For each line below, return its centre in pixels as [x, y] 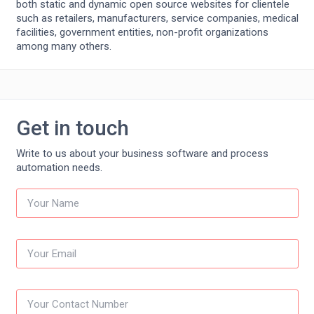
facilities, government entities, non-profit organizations [142, 33]
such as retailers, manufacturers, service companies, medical [157, 19]
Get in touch [72, 128]
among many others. [63, 47]
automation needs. [59, 167]
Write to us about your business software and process [142, 153]
